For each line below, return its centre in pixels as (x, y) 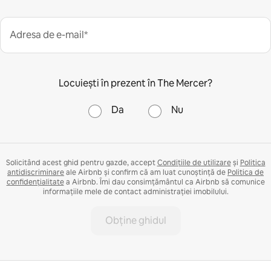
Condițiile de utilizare (194, 162)
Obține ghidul (135, 220)
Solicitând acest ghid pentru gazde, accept (81, 162)
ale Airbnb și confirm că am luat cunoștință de (146, 172)
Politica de (246, 172)
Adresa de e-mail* (49, 34)
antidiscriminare (36, 172)
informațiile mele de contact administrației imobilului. (135, 191)
